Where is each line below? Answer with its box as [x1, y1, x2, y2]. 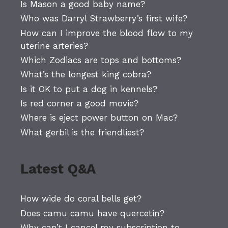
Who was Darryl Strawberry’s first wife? [20, 13, 187, 24]
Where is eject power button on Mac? [20, 112, 178, 123]
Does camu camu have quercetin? [20, 208, 164, 218]
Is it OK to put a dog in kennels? [20, 83, 157, 94]
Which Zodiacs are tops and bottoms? [20, 54, 181, 65]
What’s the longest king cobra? [20, 69, 151, 80]
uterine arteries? [20, 40, 88, 51]
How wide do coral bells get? [20, 193, 141, 204]
